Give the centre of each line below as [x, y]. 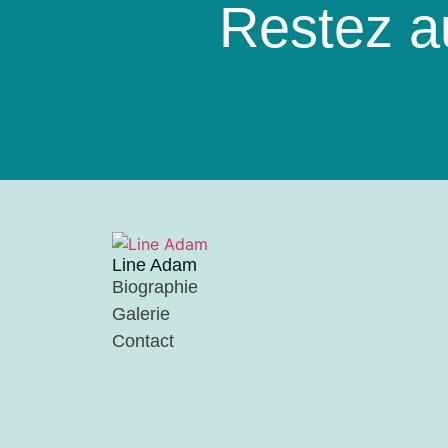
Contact [143, 340]
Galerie [141, 313]
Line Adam [154, 264]
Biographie [155, 286]
